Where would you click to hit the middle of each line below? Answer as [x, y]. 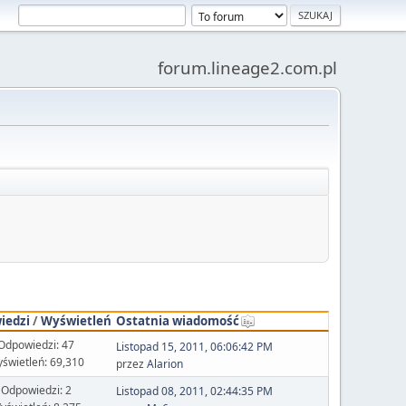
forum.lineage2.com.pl [247, 68]
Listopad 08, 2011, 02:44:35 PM [194, 391]
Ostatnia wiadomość [177, 320]
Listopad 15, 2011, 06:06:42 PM [194, 346]
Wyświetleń [77, 320]
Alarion [164, 363]
